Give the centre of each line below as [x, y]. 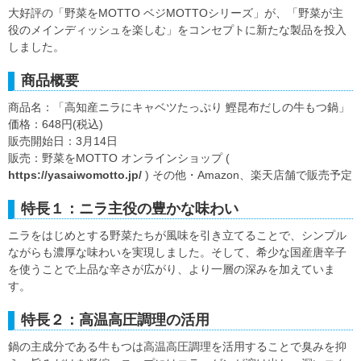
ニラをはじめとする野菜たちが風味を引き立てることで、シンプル [177, 236]
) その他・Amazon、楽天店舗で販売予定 [247, 175]
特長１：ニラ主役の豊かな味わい [130, 209]
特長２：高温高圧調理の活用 [115, 320]
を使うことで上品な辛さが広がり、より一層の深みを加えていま [172, 270]
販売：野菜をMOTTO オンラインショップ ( [119, 158]
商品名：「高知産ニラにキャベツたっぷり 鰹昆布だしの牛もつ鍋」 [179, 108]
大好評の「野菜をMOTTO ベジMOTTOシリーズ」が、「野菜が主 [176, 13]
